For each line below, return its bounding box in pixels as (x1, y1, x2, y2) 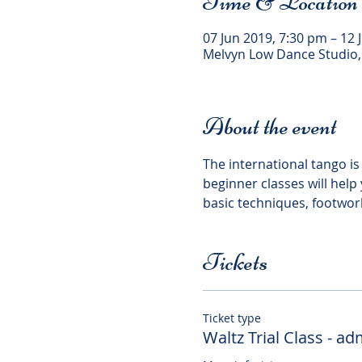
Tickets (202, 247, 267, 277)
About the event (202, 112, 337, 141)
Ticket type (202, 310, 261, 326)
